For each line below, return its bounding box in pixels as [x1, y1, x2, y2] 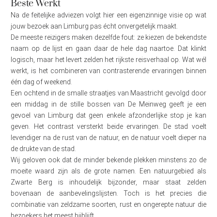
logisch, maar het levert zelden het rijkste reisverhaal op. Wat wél [11, 56, 206, 64]
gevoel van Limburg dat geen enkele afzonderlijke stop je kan [11, 111, 206, 120]
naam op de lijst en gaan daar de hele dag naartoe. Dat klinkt [11, 45, 206, 53]
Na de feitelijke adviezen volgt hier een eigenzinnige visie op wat [11, 11, 206, 19]
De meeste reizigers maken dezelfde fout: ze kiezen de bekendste [11, 33, 206, 42]
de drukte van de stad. [11, 145, 77, 153]
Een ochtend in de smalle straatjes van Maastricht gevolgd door [11, 89, 206, 97]
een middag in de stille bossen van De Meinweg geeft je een [11, 100, 206, 108]
